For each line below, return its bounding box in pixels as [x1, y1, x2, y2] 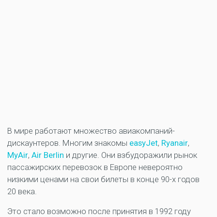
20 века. [7, 186, 37, 197]
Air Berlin [31, 150, 64, 160]
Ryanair [161, 138, 188, 148]
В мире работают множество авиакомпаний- [7, 126, 175, 136]
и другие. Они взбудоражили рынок [66, 150, 197, 160]
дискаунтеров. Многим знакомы [7, 138, 129, 148]
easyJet [129, 138, 158, 148]
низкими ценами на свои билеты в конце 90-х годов [7, 174, 200, 185]
